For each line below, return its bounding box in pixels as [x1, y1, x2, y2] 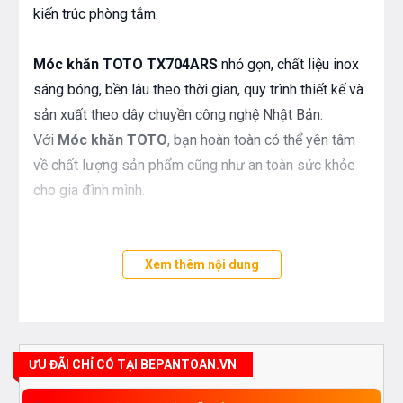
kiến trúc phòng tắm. [33, 5, 158, 23]
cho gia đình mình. [33, 182, 145, 200]
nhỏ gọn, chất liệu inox [218, 56, 359, 74]
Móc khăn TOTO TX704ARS [33, 56, 218, 74]
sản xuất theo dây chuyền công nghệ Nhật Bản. [33, 106, 323, 124]
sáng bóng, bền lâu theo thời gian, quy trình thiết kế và [33, 81, 363, 99]
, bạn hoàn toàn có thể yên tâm [167, 131, 355, 149]
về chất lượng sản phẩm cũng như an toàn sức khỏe [33, 157, 355, 175]
